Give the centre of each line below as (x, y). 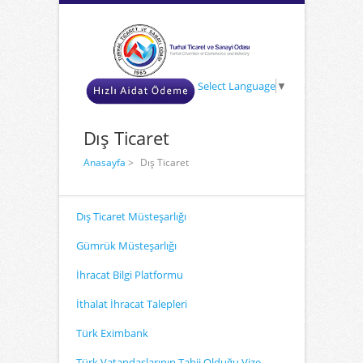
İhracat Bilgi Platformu (130, 275)
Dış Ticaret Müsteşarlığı (131, 216)
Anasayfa (104, 162)
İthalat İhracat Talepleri (132, 304)
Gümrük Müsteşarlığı (126, 246)
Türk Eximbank (112, 333)
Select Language (237, 86)
